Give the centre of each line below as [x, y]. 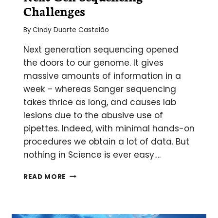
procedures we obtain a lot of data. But [106, 141]
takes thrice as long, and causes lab [100, 102]
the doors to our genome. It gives [93, 63]
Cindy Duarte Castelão [71, 30]
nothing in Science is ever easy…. [92, 154]
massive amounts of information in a [102, 76]
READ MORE [45, 177]
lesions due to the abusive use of [93, 115]
